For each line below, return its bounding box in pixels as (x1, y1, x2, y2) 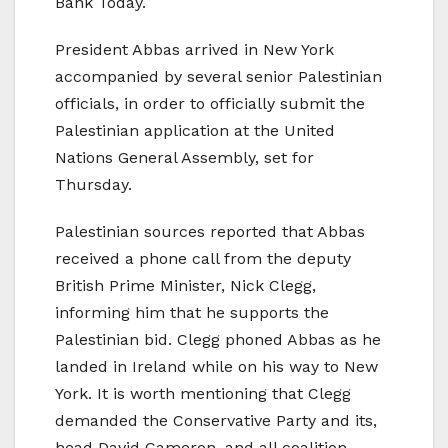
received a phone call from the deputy (55, 249, 351, 269)
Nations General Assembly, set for (55, 148, 314, 168)
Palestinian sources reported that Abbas (55, 222, 365, 242)
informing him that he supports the (55, 303, 329, 323)
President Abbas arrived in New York (55, 40, 334, 60)
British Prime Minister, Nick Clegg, (55, 276, 316, 296)
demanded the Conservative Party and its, (55, 411, 377, 431)
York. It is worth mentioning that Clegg (55, 384, 351, 404)
